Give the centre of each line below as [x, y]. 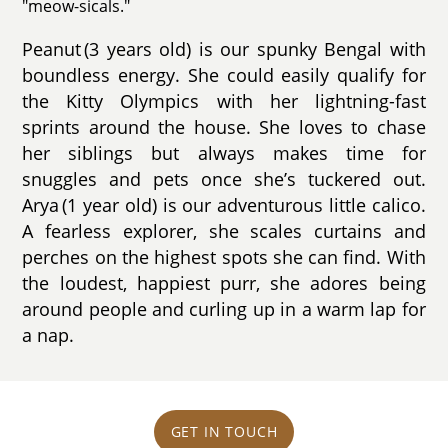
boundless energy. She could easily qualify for [224, 74]
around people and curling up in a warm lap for [224, 308]
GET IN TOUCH [224, 432]
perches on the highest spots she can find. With [224, 256]
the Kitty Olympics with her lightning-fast [224, 100]
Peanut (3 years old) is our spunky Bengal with [224, 48]
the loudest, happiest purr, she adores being [224, 282]
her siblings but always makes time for [224, 152]
